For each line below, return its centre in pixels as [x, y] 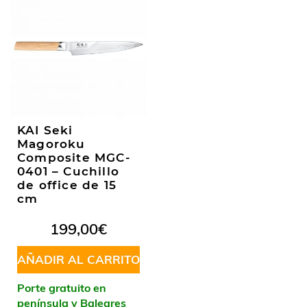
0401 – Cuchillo [68, 172]
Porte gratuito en [62, 288]
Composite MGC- [74, 158]
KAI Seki [45, 131]
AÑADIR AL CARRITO [78, 260]
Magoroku [51, 144]
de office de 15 [67, 185]
